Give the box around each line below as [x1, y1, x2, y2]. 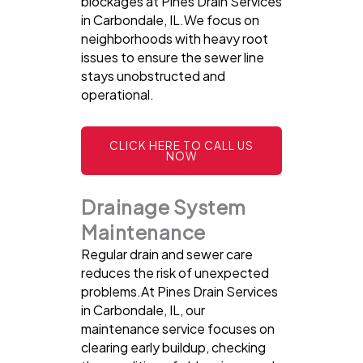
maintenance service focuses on [81, 320, 275, 338]
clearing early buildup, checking [81, 339, 266, 357]
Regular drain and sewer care [81, 246, 253, 263]
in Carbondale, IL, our [81, 301, 205, 319]
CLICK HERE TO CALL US [109, 139, 254, 153]
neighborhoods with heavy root [81, 30, 268, 48]
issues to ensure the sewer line [81, 49, 264, 66]
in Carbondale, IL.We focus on [81, 11, 259, 29]
